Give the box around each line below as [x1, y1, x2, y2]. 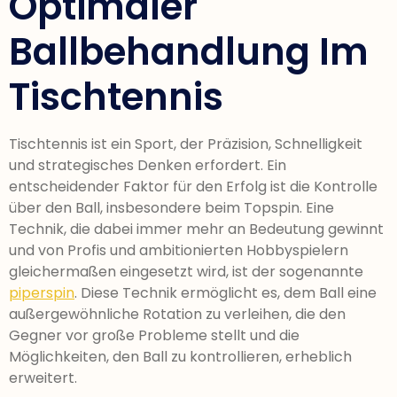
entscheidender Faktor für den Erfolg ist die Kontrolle [9, 175, 378, 197]
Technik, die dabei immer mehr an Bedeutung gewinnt [9, 218, 384, 239]
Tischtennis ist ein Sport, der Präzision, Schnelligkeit [9, 133, 362, 154]
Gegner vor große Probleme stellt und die [9, 324, 300, 346]
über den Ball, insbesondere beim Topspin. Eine [9, 197, 334, 218]
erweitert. [9, 367, 77, 388]
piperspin [9, 282, 74, 303]
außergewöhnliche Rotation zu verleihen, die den [9, 303, 346, 324]
